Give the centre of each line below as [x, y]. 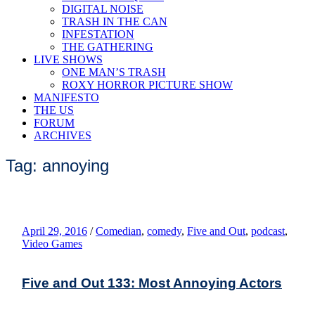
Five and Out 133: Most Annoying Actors [152, 283]
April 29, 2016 [54, 231]
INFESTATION [98, 34]
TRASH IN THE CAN [115, 21]
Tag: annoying [57, 165]
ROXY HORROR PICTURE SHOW [147, 85]
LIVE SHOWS [68, 59]
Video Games [52, 243]
